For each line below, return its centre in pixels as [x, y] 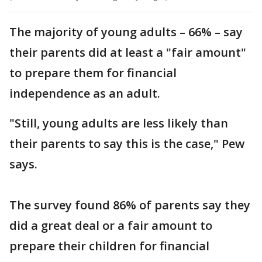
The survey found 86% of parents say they [130, 205]
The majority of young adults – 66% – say [126, 32]
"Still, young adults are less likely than [119, 123]
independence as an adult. [85, 94]
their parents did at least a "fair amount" [128, 53]
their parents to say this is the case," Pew [127, 144]
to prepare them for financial [93, 73]
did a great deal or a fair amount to [111, 226]
